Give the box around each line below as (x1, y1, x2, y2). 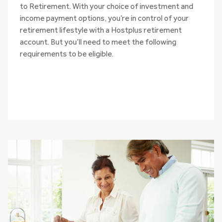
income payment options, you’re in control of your (20, 15, 189, 23)
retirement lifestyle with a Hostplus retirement (20, 27, 182, 35)
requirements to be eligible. (20, 51, 113, 59)
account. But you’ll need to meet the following (20, 39, 176, 47)
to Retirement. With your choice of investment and (20, 3, 193, 11)
